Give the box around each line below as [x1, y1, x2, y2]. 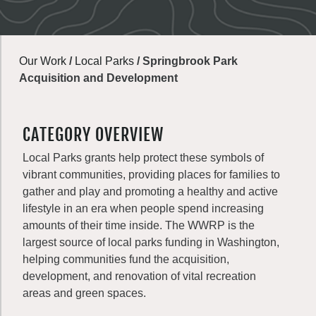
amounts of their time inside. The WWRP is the [23, 219, 255, 231]
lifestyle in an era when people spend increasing [23, 202, 264, 214]
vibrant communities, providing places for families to [23, 169, 280, 181]
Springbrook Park [142, 55, 238, 67]
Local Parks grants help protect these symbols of [23, 152, 264, 164]
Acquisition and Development [19, 72, 178, 84]
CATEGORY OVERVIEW [23, 124, 164, 145]
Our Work [19, 55, 66, 67]
